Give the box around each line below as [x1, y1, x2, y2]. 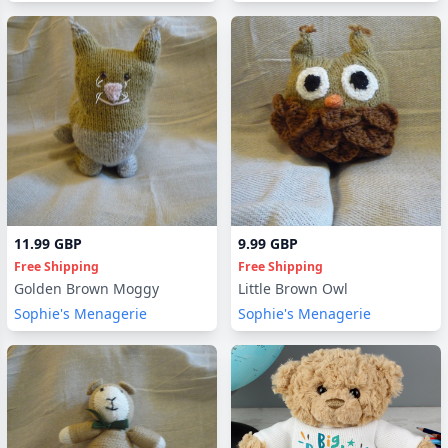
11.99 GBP [14, 234, 82, 253]
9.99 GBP [238, 234, 298, 253]
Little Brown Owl [238, 279, 348, 298]
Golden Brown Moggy [14, 279, 159, 298]
